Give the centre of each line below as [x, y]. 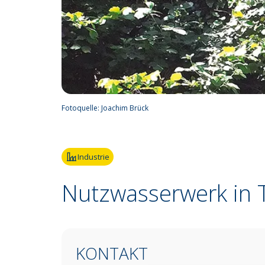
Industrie [93, 157]
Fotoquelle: [81, 108]
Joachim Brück [125, 108]
